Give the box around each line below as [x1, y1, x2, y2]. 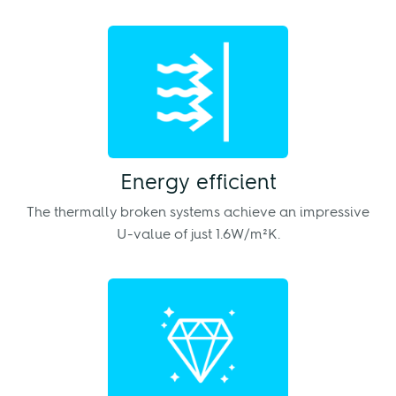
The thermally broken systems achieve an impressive [27, 205, 369, 220]
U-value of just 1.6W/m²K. [116, 227, 280, 242]
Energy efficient [119, 172, 277, 194]
